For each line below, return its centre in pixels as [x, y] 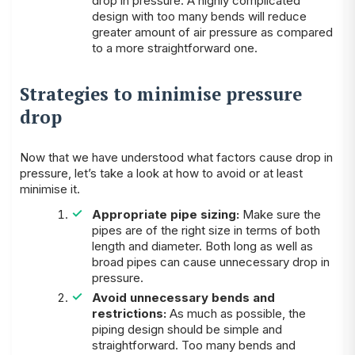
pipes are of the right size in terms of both [206, 230]
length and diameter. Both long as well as [202, 246]
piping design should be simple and [187, 330]
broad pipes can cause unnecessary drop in [210, 261]
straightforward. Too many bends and [193, 345]
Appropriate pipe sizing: [165, 214]
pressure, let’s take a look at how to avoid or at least [161, 173]
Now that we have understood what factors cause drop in [176, 157]
